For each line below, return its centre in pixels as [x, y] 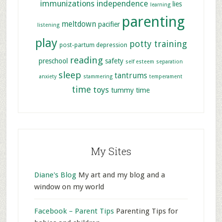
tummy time [131, 90]
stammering [98, 77]
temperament [166, 77]
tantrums [131, 76]
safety [114, 61]
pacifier [109, 24]
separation [170, 62]
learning [160, 5]
